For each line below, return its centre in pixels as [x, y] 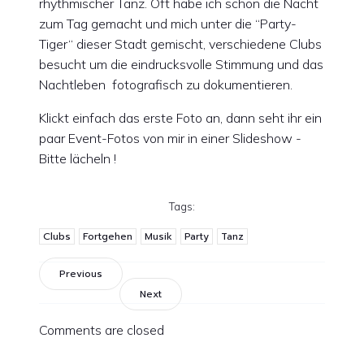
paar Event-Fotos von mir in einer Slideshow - [170, 139]
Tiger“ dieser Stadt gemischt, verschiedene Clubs [180, 44]
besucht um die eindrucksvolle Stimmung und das [181, 65]
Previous [81, 274]
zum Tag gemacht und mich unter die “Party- [168, 24]
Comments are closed [102, 330]
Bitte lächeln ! [78, 159]
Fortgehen [108, 237]
